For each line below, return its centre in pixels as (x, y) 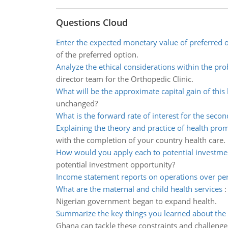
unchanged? (77, 103)
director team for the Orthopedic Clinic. (124, 79)
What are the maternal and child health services (139, 189)
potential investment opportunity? (115, 164)
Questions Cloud (92, 22)
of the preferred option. (97, 54)
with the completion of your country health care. (140, 140)
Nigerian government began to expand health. (136, 201)
